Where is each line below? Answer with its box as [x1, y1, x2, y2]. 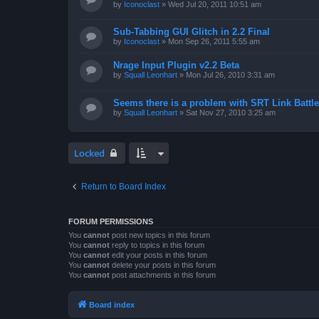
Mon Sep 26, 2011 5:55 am [168, 37, 260, 46]
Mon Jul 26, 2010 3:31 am [186, 70, 275, 80]
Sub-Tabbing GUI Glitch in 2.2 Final [113, 26, 270, 38]
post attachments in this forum [110, 270, 216, 279]
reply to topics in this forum [110, 240, 204, 249]
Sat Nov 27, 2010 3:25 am [186, 108, 276, 117]
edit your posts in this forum [110, 250, 207, 259]
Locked [74, 146, 105, 159]
